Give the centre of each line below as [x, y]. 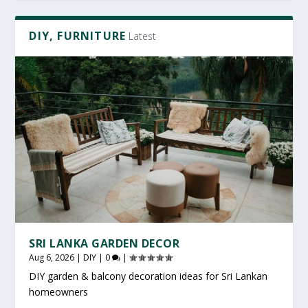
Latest [143, 36]
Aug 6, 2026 [52, 258]
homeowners [59, 292]
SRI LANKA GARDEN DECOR [104, 244]
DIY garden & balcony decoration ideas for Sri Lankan [148, 276]
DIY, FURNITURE [78, 36]
